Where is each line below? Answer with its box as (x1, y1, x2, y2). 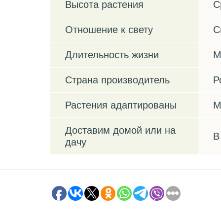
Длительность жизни (65, 49, 159, 60)
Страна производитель (65, 74, 170, 85)
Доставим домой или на (65, 124, 176, 136)
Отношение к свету (65, 24, 153, 35)
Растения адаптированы (65, 99, 177, 110)
